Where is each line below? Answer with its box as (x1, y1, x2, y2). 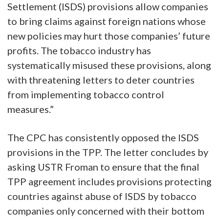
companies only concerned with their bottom (7, 204, 204, 217)
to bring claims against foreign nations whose (7, 15, 206, 27)
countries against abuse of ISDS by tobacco (7, 190, 197, 202)
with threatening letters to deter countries (7, 73, 195, 86)
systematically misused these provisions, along (7, 59, 211, 71)
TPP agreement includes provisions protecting (7, 175, 212, 187)
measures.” (7, 103, 54, 115)
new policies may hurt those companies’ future (7, 29, 210, 42)
